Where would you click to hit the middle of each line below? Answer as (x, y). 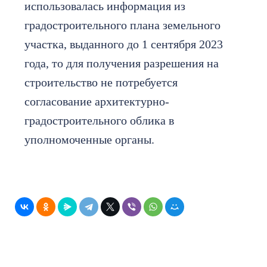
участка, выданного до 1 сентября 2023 (124, 44)
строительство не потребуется (101, 82)
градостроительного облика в (99, 120)
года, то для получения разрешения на (122, 63)
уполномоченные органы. (91, 139)
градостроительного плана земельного (122, 25)
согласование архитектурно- (97, 101)
